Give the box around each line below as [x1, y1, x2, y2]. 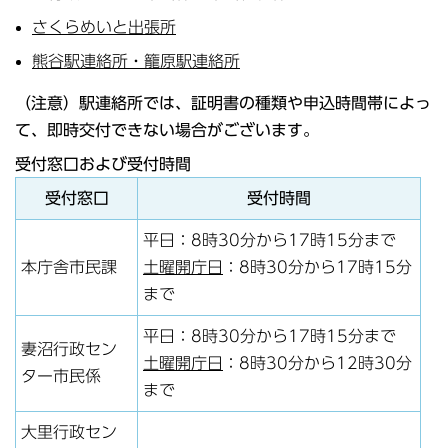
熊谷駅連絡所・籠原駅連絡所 [32, 53, 240, 70]
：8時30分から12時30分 [223, 354, 412, 371]
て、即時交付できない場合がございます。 [15, 121, 319, 138]
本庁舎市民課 [21, 258, 117, 275]
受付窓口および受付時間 [15, 155, 191, 172]
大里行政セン [21, 423, 117, 440]
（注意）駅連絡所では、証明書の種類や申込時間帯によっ [15, 94, 431, 111]
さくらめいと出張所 [32, 18, 176, 35]
